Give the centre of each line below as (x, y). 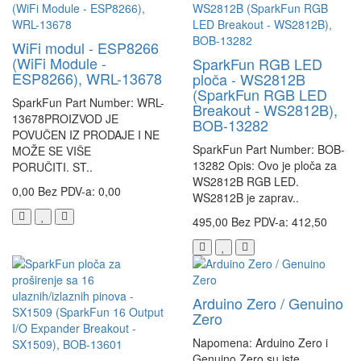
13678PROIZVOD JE (65, 119)
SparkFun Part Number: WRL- (88, 103)
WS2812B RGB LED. (246, 182)
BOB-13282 (230, 125)
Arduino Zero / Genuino (268, 303)
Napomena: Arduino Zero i (260, 343)
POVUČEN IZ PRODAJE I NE (86, 135)
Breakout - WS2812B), (265, 110)
